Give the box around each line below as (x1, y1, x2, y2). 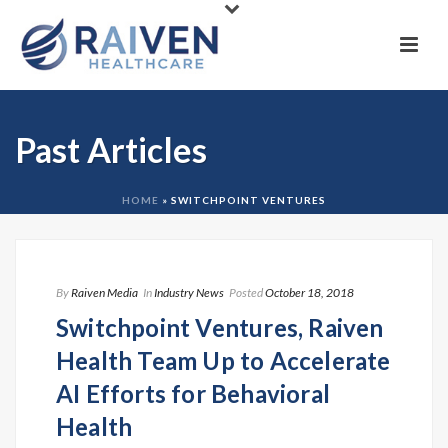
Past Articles (15, 129, 207, 170)
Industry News (154, 285, 224, 300)
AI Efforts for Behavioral (56, 379, 330, 408)
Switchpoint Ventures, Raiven (56, 313, 384, 342)
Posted (229, 285, 263, 300)
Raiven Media (71, 285, 138, 300)
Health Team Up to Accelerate (56, 346, 391, 375)
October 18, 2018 (265, 285, 354, 300)
